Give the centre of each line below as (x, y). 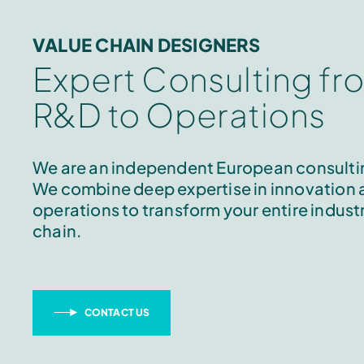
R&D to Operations (179, 114)
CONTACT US (117, 312)
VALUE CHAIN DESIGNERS (147, 45)
